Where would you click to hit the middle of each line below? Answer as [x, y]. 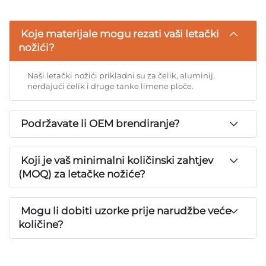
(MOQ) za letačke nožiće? [82, 174]
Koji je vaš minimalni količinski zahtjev [116, 160]
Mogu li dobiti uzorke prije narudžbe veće [125, 210]
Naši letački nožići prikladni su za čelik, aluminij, [121, 75]
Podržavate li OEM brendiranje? [99, 123]
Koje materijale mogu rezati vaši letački [119, 34]
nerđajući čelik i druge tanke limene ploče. [110, 86]
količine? [41, 224]
